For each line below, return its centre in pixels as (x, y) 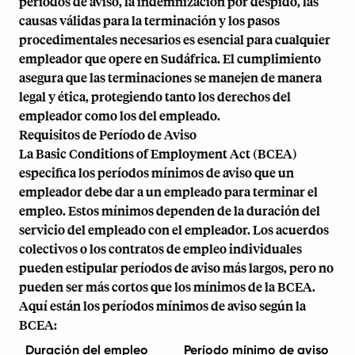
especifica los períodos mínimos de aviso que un (157, 172)
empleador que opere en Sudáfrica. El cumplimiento (170, 58)
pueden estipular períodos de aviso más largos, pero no (176, 267)
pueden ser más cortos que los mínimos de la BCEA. (167, 286)
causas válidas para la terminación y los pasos (149, 20)
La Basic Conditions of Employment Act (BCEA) (158, 153)
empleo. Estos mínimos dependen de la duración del (170, 210)
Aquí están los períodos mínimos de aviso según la (162, 305)
